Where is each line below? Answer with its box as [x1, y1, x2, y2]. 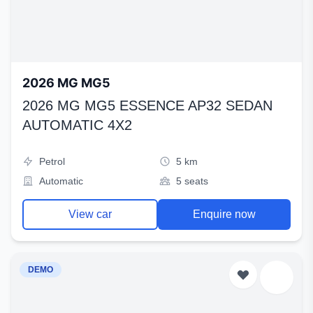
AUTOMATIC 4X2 [22, 117, 132, 133]
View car [68, 208, 112, 220]
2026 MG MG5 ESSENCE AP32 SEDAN [22, 98, 272, 113]
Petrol [39, 156, 65, 167]
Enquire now [193, 208, 256, 220]
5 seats [176, 175, 208, 187]
